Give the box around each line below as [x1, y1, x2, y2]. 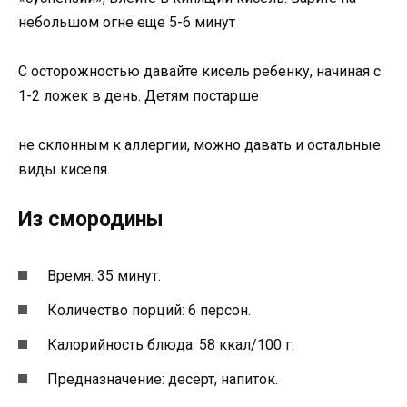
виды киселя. [18, 161, 110, 179]
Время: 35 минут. [47, 266, 161, 284]
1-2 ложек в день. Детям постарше [18, 87, 259, 105]
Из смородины [18, 206, 164, 232]
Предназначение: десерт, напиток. [47, 371, 278, 389]
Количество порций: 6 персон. [47, 302, 251, 320]
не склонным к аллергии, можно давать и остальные [18, 136, 381, 154]
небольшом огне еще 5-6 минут [18, 14, 235, 32]
